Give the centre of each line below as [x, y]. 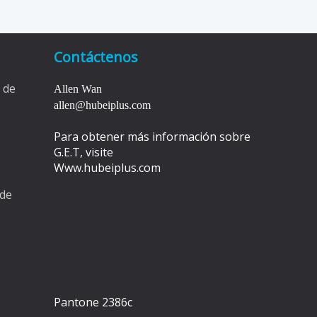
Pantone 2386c [93, 302]
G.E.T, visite [83, 152]
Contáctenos [96, 57]
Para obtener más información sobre [152, 137]
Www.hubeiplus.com [107, 168]
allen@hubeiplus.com [102, 105]
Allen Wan [77, 89]
